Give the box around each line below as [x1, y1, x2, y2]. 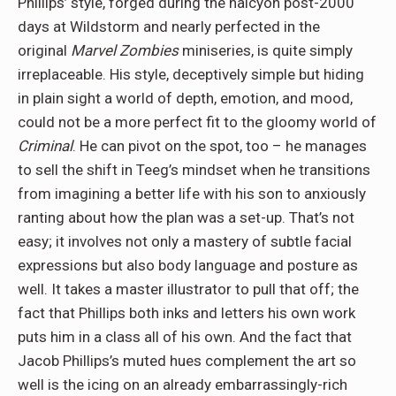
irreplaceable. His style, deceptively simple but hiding [18, 65, 364, 84]
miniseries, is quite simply [179, 42, 353, 60]
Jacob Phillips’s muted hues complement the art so [18, 352, 356, 370]
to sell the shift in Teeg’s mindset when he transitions [18, 161, 370, 179]
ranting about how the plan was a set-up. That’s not [18, 209, 354, 227]
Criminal [18, 137, 72, 156]
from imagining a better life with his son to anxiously [18, 185, 366, 203]
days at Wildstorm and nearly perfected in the [18, 18, 320, 36]
